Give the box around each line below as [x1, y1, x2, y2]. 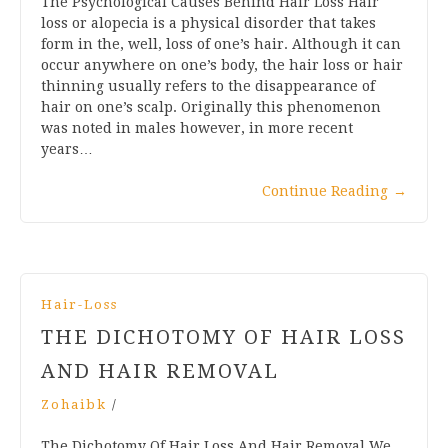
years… [41, 140, 93, 157]
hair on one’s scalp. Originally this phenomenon [41, 98, 381, 115]
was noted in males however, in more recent [41, 119, 353, 136]
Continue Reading [262, 182, 388, 199]
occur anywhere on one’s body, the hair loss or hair [41, 56, 403, 73]
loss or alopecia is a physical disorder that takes [41, 14, 376, 31]
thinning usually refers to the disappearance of [41, 77, 375, 94]
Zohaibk [41, 396, 107, 412]
